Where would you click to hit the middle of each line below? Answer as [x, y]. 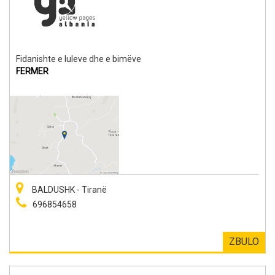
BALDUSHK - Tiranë [68, 189]
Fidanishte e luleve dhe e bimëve [79, 59]
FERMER [32, 71]
